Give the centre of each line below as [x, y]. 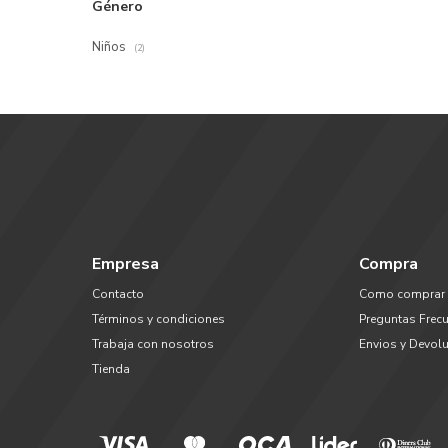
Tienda [111, 369]
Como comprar [401, 294]
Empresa [125, 264]
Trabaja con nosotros [153, 344]
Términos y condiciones [158, 319]
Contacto [118, 294]
